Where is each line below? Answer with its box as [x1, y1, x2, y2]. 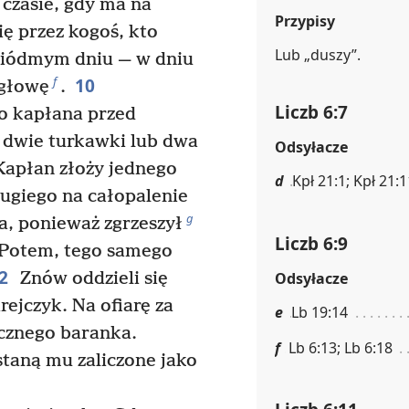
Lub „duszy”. [275, 44, 361, 65]
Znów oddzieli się [15, 268, 168, 290]
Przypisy [275, 10, 335, 31]
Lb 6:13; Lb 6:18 [288, 337, 393, 358]
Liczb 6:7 [275, 100, 348, 125]
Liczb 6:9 [275, 230, 348, 256]
